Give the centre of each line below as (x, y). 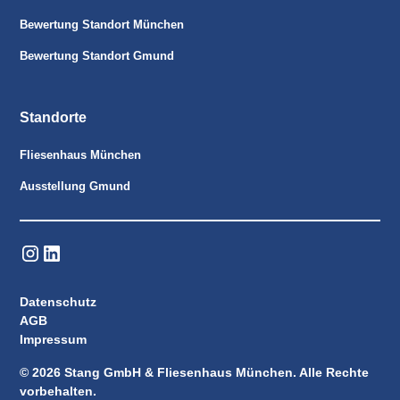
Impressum (54, 339)
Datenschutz (58, 301)
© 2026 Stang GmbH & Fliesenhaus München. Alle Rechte (195, 372)
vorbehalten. (58, 391)
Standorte (54, 117)
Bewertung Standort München (102, 24)
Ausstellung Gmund (75, 186)
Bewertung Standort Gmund (97, 55)
